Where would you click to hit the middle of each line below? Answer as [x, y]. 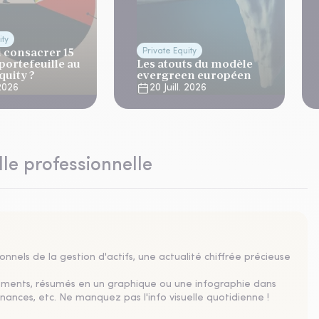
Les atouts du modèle [195, 64]
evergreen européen [194, 75]
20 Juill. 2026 [178, 88]
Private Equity [169, 51]
